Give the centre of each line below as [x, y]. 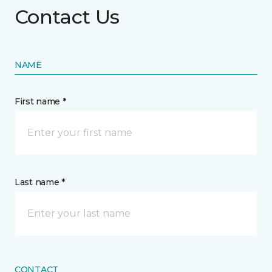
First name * [40, 101]
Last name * [40, 182]
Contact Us [67, 16]
